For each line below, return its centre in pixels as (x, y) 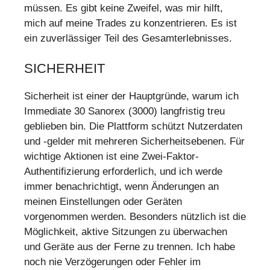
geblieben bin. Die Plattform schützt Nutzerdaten (133, 127)
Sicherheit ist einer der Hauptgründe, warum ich (131, 96)
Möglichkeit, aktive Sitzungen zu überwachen (126, 232)
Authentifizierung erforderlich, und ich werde (123, 172)
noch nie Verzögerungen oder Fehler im (112, 262)
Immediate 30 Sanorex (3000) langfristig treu (124, 111)
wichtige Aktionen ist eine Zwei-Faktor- (111, 157)
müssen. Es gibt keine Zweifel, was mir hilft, (124, 8)
